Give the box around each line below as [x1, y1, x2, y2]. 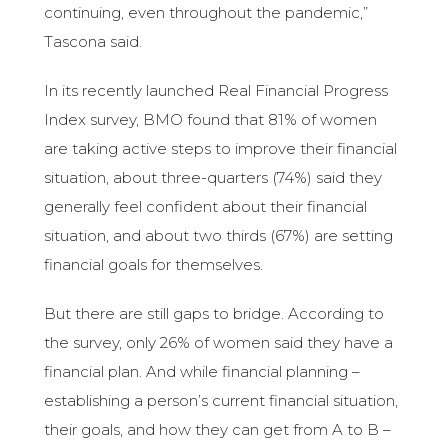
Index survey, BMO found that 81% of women [44, 110, 378, 130]
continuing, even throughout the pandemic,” [44, 3, 369, 23]
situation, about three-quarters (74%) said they [44, 168, 383, 188]
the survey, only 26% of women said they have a [44, 333, 394, 353]
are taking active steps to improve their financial [44, 139, 398, 159]
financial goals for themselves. [44, 255, 264, 275]
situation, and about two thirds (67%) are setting [44, 226, 394, 246]
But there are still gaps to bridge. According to [44, 304, 385, 324]
